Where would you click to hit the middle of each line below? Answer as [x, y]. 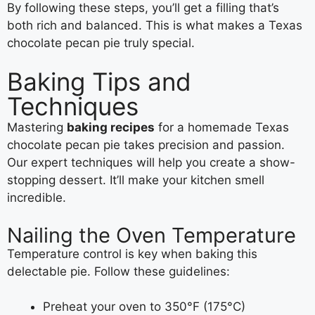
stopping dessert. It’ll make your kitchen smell [136, 180]
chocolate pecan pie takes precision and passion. [146, 145]
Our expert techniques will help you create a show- [151, 163]
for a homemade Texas [222, 128]
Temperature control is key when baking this [132, 253]
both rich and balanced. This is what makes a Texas [155, 25]
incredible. [37, 198]
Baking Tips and [99, 82]
